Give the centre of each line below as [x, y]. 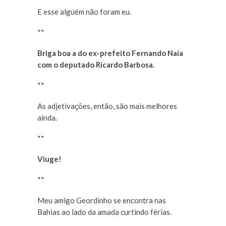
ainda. [47, 118]
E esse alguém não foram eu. [84, 12]
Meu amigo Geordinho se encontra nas [102, 201]
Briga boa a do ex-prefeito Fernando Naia [110, 53]
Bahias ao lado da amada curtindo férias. [104, 212]
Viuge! [49, 159]
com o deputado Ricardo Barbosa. [96, 65]
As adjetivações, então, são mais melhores [107, 106]
